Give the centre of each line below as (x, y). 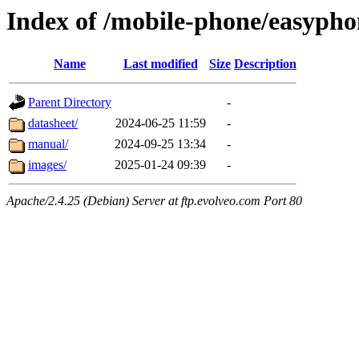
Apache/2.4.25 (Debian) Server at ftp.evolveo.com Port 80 (154, 201)
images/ (47, 165)
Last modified (160, 64)
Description (265, 64)
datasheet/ (53, 123)
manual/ (48, 144)
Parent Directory (70, 103)
